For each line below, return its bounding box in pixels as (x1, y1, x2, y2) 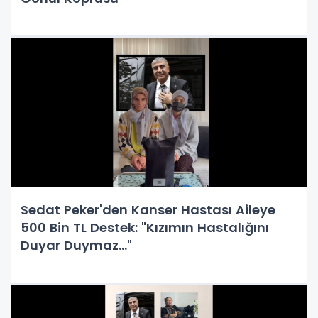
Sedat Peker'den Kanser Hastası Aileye (21, 201, 275, 219)
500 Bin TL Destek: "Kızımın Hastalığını (21, 219, 269, 236)
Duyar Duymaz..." (21, 236, 132, 254)
